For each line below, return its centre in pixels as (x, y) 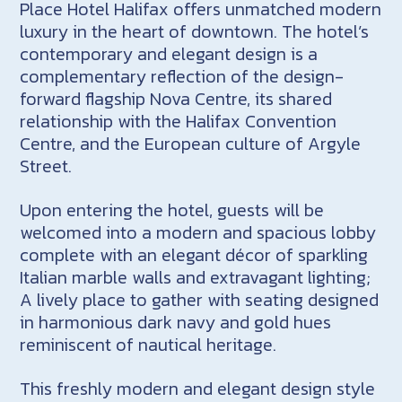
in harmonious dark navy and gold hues (176, 322)
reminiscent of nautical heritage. (149, 344)
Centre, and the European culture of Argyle (191, 143)
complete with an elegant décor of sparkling (194, 254)
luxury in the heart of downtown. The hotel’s (195, 31)
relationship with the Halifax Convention (179, 121)
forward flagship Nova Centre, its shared (176, 98)
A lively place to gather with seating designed (200, 299)
